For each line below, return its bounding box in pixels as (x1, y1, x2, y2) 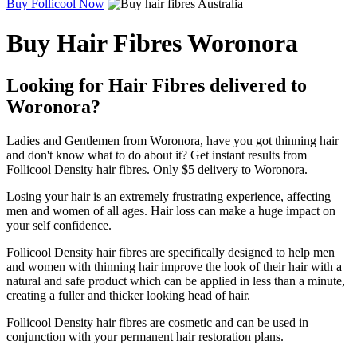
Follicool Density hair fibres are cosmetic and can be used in (6, 315, 308, 329)
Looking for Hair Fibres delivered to (6, 75, 307, 96)
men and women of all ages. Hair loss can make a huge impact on (6, 203, 335, 218)
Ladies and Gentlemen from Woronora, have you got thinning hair (6, 133, 339, 147)
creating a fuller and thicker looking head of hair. (6, 288, 250, 302)
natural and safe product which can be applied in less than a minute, (6, 273, 345, 288)
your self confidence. (6, 218, 112, 232)
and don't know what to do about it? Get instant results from (6, 147, 307, 162)
